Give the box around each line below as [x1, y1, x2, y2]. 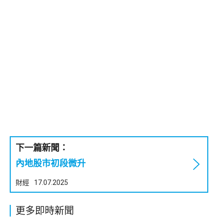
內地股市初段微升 [16, 158, 86, 168]
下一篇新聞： [16, 142, 68, 153]
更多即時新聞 [16, 204, 74, 217]
